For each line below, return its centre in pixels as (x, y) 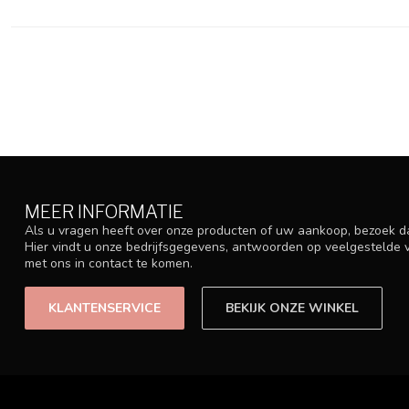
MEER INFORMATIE (104, 211)
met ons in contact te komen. (109, 263)
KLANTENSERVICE (105, 309)
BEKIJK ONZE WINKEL (292, 309)
